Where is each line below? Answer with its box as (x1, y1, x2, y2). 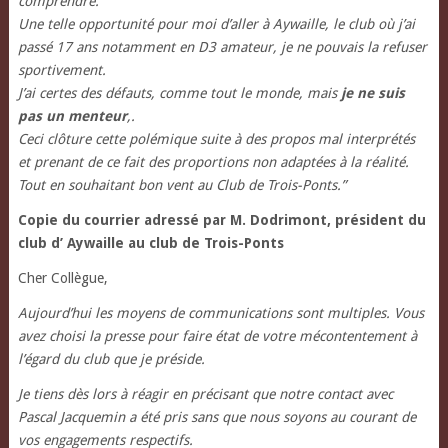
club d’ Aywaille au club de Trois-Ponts (17, 235, 284, 252)
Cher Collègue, (17, 270, 108, 287)
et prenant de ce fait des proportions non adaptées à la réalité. (17, 154, 409, 171)
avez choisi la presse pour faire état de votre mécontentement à (17, 328, 417, 345)
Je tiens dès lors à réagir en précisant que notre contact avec (17, 386, 393, 403)
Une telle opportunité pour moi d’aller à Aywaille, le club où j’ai (17, 16, 415, 33)
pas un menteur (17, 108, 127, 125)
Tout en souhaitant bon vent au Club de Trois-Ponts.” (17, 177, 346, 194)
